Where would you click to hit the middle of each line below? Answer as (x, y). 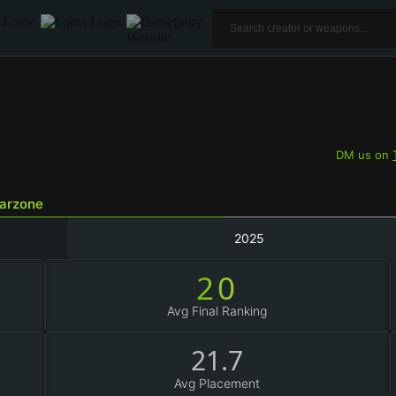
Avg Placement (217, 383)
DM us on (364, 155)
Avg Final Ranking (217, 311)
